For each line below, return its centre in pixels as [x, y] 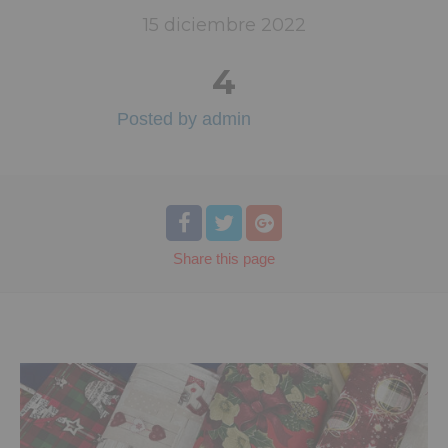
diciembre [212, 24]
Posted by [159, 118]
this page [245, 258]
